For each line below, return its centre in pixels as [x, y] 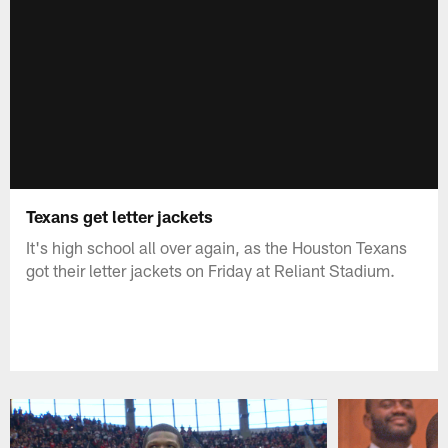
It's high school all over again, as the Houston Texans [217, 246]
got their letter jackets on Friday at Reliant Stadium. [211, 269]
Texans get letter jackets [120, 215]
